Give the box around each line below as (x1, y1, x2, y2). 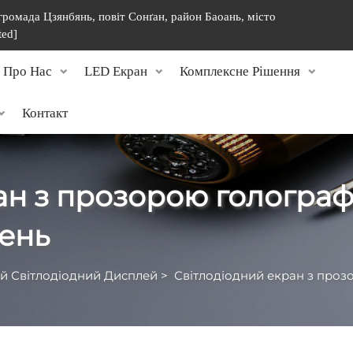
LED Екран (84, 64, 147, 79)
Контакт (22, 106, 68, 121)
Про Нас (3, 64, 52, 79)
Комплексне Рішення (180, 64, 300, 79)
